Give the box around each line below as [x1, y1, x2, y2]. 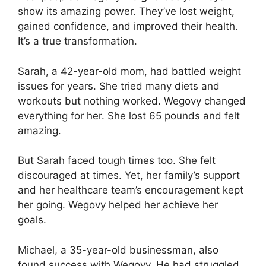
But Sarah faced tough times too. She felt [18, 154, 216, 167]
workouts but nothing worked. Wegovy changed [18, 94, 246, 107]
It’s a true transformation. [18, 35, 137, 47]
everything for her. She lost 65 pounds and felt [18, 109, 240, 122]
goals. [18, 214, 46, 226]
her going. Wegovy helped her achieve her [18, 199, 218, 211]
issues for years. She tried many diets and [18, 80, 220, 92]
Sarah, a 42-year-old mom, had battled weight [18, 65, 241, 77]
